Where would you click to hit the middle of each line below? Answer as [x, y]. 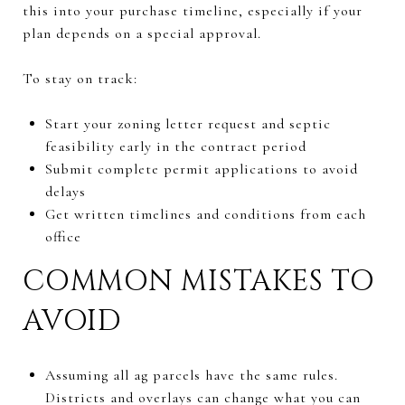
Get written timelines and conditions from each [205, 214]
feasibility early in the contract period [175, 146]
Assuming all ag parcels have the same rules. [191, 375]
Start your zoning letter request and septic [188, 123]
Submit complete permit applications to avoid [201, 169]
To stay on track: [80, 78]
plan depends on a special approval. [142, 33]
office [63, 236]
